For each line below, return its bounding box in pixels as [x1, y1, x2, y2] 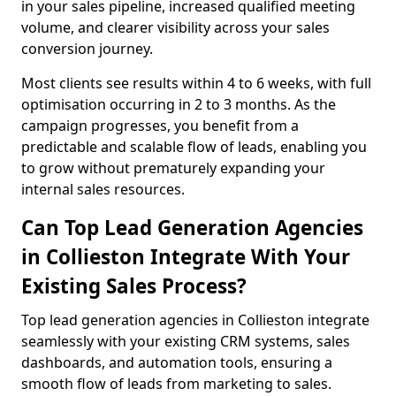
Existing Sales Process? [21, 272, 247, 300]
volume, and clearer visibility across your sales [21, 18, 330, 37]
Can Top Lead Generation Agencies [21, 214, 363, 241]
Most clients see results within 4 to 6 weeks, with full [21, 73, 371, 93]
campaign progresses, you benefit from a [21, 116, 299, 135]
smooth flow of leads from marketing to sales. [21, 374, 331, 393]
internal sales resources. [21, 179, 185, 199]
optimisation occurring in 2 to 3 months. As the [21, 95, 336, 114]
